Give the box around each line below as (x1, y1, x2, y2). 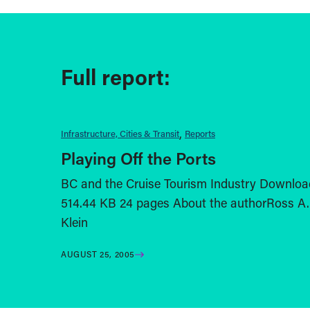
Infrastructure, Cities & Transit (61, 127, 179, 140)
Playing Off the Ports (61, 147, 216, 170)
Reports (185, 127, 215, 140)
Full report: (61, 62, 170, 91)
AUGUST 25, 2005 (61, 248, 135, 260)
